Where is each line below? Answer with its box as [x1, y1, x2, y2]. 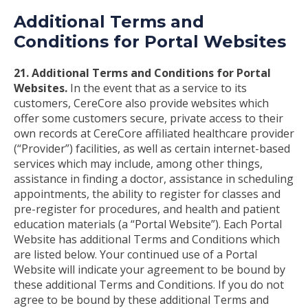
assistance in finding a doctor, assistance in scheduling [14, 170, 294, 186]
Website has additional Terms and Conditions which [14, 231, 280, 247]
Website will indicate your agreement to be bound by [14, 261, 285, 277]
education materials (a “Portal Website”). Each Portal [14, 216, 282, 232]
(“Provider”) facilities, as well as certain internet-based [14, 140, 290, 156]
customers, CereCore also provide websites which [14, 95, 269, 111]
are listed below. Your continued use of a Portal [14, 246, 257, 262]
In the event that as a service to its [67, 80, 247, 96]
